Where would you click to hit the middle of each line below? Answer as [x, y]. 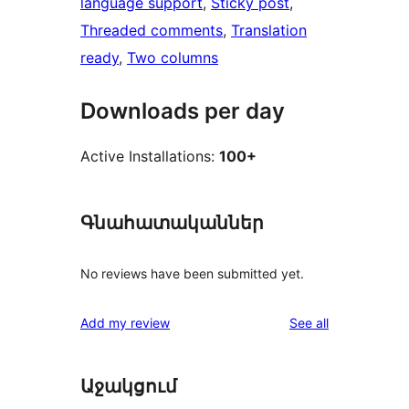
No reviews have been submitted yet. [192, 273]
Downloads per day [183, 111]
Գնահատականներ [172, 223]
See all [309, 322]
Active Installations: [150, 157]
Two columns [173, 58]
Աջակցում [129, 386]
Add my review [125, 322]
